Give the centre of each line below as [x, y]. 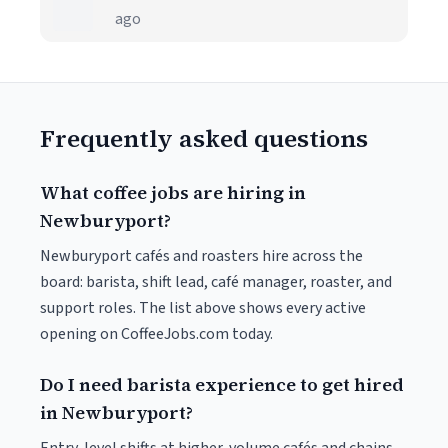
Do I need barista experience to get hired [222, 384]
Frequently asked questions [204, 138]
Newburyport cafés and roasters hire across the [201, 256]
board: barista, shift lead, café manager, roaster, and [216, 282]
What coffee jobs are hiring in [173, 192]
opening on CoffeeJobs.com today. [156, 334]
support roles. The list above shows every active [203, 308]
